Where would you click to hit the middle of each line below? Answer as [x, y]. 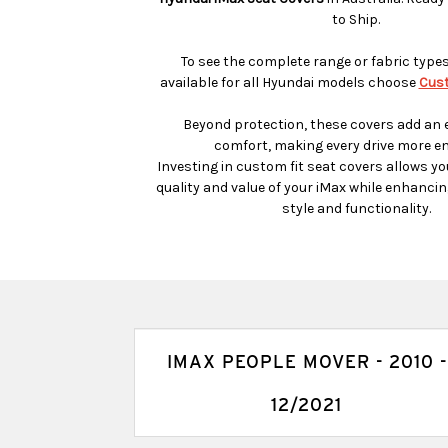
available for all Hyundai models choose [287, 82]
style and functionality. [356, 208]
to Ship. [356, 19]
